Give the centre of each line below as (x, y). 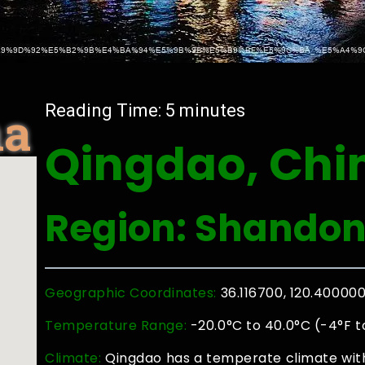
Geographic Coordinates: (133, 293)
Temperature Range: (116, 325)
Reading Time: (106, 110)
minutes (213, 110)
